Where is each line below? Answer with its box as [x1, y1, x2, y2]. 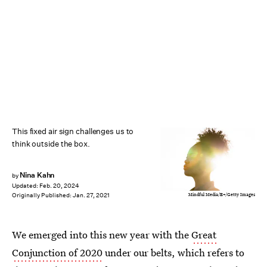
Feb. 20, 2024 [39, 182, 79, 190]
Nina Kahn [19, 170, 55, 180]
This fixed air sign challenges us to [12, 126, 134, 136]
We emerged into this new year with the [12, 228, 191, 241]
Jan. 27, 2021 [73, 191, 110, 200]
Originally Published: [12, 191, 73, 200]
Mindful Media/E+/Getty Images [188, 191, 255, 198]
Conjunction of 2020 [12, 246, 103, 259]
